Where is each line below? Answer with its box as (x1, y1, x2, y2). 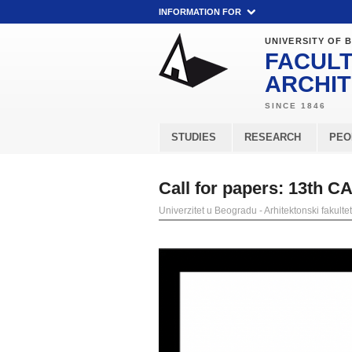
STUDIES (171, 131, 216, 143)
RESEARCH (244, 131, 301, 143)
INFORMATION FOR (159, 7, 241, 16)
